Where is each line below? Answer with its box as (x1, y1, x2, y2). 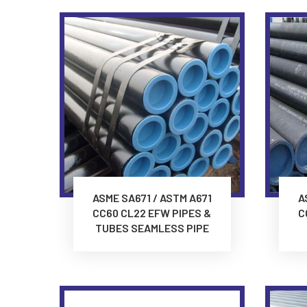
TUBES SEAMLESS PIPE (95, 221, 209, 234)
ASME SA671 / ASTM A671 (92, 191, 212, 204)
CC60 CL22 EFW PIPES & (93, 206, 212, 219)
